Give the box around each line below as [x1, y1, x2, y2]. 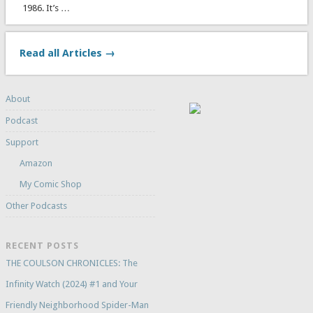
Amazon [19, 158, 52, 169]
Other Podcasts [5, 201, 67, 212]
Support [5, 137, 38, 148]
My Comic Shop [19, 179, 82, 190]
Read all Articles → [19, 47, 115, 60]
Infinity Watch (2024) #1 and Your [5, 279, 138, 290]
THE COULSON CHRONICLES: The [5, 258, 138, 269]
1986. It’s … [22, 2, 70, 13]
